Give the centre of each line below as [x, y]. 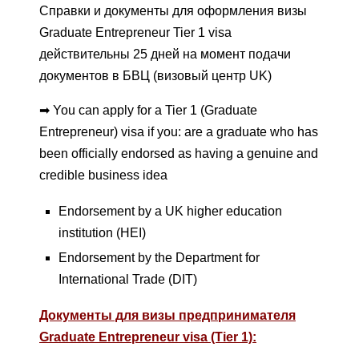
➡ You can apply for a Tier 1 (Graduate [148, 111]
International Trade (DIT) [128, 280]
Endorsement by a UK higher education [170, 212]
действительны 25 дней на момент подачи [165, 54]
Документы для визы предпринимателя [167, 316]
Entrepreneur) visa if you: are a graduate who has [179, 132]
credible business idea [103, 175]
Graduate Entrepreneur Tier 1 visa [135, 33]
